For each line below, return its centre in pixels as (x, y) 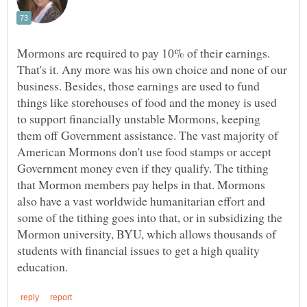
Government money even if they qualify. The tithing (143, 168)
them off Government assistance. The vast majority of (148, 135)
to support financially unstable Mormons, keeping (139, 118)
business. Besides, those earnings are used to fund (138, 85)
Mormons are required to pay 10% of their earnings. (144, 52)
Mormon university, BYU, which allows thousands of (147, 233)
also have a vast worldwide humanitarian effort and (141, 200)
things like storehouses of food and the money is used (147, 102)
